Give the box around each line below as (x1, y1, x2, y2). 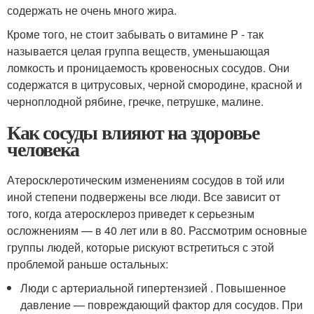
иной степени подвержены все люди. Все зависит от (7, 188, 280, 205)
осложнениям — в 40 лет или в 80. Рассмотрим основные (7, 221, 307, 238)
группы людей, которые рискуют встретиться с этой (7, 238, 274, 255)
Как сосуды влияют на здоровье (7, 117, 259, 146)
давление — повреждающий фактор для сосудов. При (20, 296, 303, 313)
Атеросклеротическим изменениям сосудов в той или (7, 171, 285, 188)
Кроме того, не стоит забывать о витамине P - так (7, 25, 264, 42)
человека (7, 134, 79, 163)
